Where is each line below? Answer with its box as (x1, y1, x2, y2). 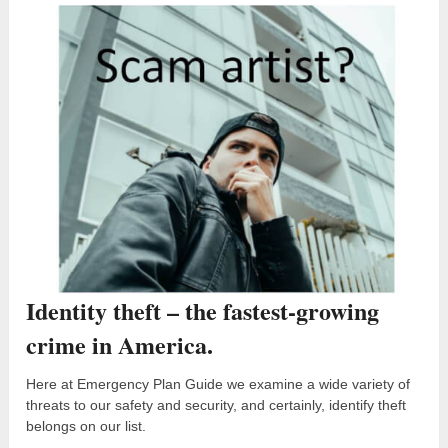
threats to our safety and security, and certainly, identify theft (26, 396, 407, 413)
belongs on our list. (26, 417, 147, 434)
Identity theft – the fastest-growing (26, 292, 380, 328)
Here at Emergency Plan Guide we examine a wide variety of (26, 375, 411, 392)
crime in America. (26, 326, 214, 362)
